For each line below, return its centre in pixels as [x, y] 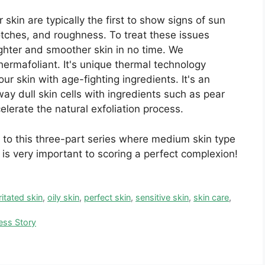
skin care [211, 197]
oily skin [64, 197]
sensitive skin [162, 197]
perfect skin [108, 197]
